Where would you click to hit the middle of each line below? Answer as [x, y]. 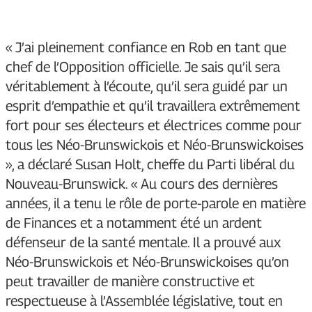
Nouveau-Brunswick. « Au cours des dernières [142, 184]
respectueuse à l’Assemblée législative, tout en [144, 301]
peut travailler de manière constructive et [130, 282]
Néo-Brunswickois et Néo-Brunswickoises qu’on [147, 262]
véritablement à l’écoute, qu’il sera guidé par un [147, 87]
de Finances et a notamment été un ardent [134, 223]
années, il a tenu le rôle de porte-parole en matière [156, 204]
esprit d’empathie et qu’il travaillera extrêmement [153, 106]
